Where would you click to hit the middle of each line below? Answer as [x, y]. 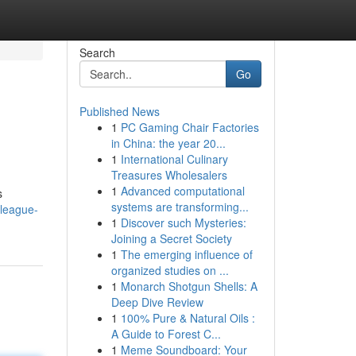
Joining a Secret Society [171, 238]
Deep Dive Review [157, 302]
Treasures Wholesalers [169, 175]
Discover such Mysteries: [183, 222]
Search [97, 52]
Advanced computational [182, 191]
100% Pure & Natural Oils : [188, 318]
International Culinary [174, 159]
